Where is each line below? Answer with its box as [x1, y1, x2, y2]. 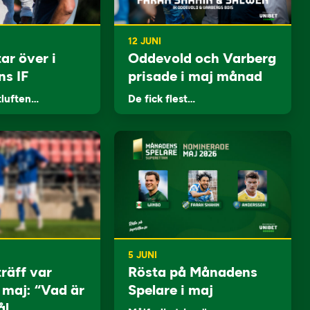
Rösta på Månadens [128, 264, 258, 280]
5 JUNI [128, 250, 158, 260]
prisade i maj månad [128, 68, 263, 84]
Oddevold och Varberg [128, 50, 277, 66]
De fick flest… [128, 93, 196, 105]
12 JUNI [128, 36, 162, 46]
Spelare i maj [128, 282, 214, 298]
